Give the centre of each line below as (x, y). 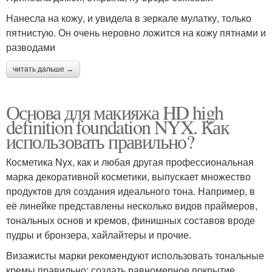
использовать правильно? (100, 141)
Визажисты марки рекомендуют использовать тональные (135, 255)
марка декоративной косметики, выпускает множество (128, 176)
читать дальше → (43, 69)
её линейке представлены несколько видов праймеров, (132, 205)
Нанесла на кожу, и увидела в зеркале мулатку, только (129, 18)
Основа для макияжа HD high (115, 112)
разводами (31, 47)
